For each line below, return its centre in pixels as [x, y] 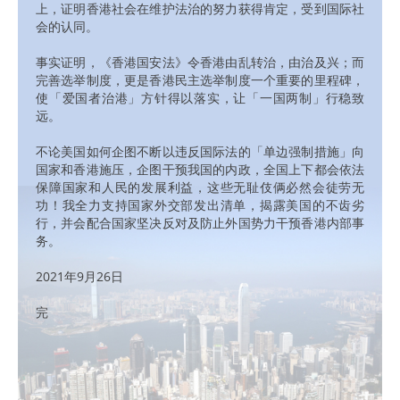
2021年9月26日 [79, 276]
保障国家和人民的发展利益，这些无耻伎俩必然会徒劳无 [200, 187]
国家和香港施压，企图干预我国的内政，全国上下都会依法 [200, 169]
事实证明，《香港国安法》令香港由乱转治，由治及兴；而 [200, 62]
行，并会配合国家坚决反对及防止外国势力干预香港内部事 [200, 222]
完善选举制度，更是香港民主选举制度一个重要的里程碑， [200, 79]
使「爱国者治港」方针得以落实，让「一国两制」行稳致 [200, 97]
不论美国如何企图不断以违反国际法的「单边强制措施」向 [200, 151]
